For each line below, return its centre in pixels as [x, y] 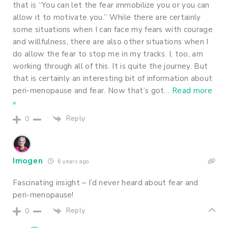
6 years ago [72, 161]
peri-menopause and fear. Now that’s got [89, 91]
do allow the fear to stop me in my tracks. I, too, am [108, 54]
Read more [192, 91]
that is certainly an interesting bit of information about [113, 79]
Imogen [28, 161]
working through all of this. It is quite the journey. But [110, 66]
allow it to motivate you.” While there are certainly [107, 18]
